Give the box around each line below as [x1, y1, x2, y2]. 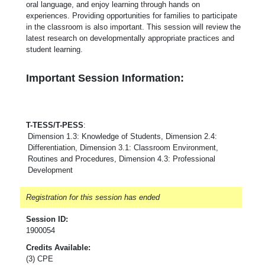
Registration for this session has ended [26, 192, 160, 202]
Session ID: [26, 214, 68, 224]
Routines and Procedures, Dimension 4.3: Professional [28, 154, 215, 163]
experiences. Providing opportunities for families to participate [26, 11, 237, 20]
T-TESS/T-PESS [26, 120, 83, 130]
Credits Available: [26, 243, 91, 252]
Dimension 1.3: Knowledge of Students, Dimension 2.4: [28, 131, 217, 141]
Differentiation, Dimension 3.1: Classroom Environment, [28, 143, 218, 152]
